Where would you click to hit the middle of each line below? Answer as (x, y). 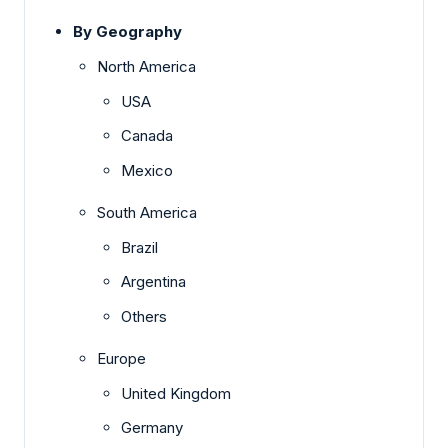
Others (144, 316)
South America (147, 212)
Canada (147, 136)
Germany (152, 428)
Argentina (153, 282)
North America (146, 66)
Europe (121, 358)
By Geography (127, 31)
